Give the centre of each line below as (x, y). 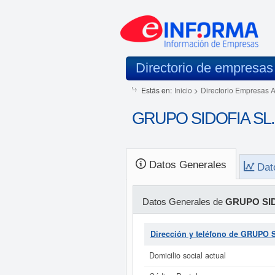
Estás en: (156, 90)
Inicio (183, 90)
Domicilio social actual (187, 255)
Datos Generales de (184, 202)
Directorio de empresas (204, 68)
